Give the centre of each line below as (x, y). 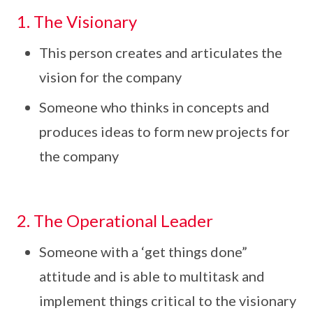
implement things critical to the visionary (168, 300)
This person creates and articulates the (161, 52)
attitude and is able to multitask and (152, 276)
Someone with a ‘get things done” (143, 252)
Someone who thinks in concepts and (154, 107)
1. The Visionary (77, 21)
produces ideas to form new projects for (165, 131)
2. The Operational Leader (115, 220)
